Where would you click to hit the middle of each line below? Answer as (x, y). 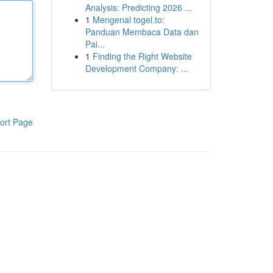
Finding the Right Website (142, 56)
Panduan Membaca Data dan (142, 32)
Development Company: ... (136, 68)
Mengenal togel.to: (128, 19)
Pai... (95, 44)
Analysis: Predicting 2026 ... (138, 7)
